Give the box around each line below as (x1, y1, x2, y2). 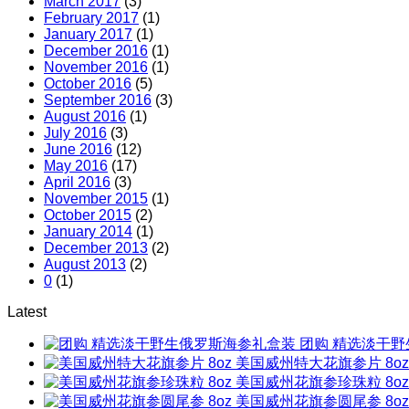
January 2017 (44, 26, 132, 43)
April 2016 (44, 174, 110, 191)
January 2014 (44, 224, 132, 240)
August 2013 (44, 257, 126, 273)
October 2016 (44, 76, 131, 92)
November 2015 (44, 191, 148, 207)
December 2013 (44, 240, 148, 257)
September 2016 (44, 92, 152, 109)
